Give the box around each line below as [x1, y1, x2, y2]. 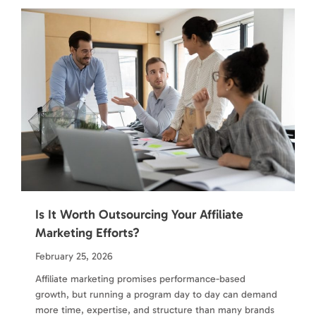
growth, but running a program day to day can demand [35, 288, 277, 300]
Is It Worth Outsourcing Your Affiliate [35, 206, 243, 222]
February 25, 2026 [35, 250, 113, 262]
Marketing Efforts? [35, 224, 140, 241]
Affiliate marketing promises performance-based [35, 272, 245, 285]
